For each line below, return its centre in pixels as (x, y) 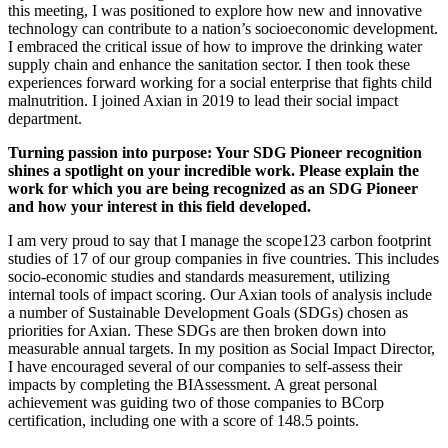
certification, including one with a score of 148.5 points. (183, 420)
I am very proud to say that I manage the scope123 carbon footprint (219, 240)
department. (47, 118)
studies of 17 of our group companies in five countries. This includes (223, 258)
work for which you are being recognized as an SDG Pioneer (213, 188)
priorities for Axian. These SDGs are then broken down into (197, 330)
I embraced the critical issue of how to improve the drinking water (215, 46)
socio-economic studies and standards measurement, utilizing (199, 276)
